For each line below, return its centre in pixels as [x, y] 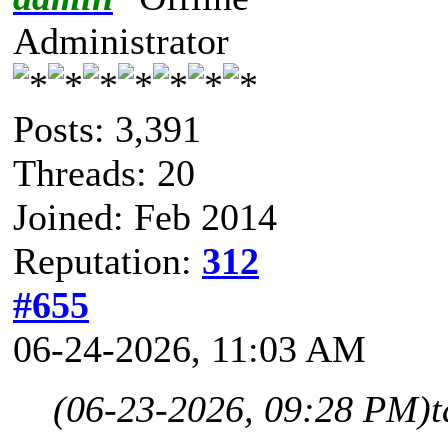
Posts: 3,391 [107, 128]
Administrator [121, 40]
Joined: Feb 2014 [145, 216]
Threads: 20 [104, 172]
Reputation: [107, 260]
